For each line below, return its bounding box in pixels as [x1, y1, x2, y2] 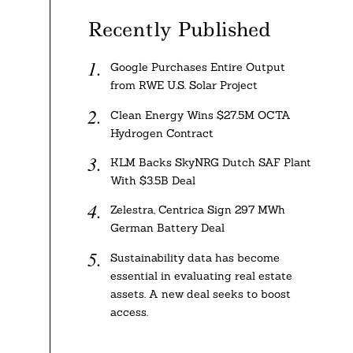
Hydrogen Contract [110, 125, 214, 140]
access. [110, 304, 148, 319]
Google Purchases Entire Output [110, 60, 285, 75]
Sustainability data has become [110, 250, 280, 265]
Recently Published [87, 16, 271, 43]
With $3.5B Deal [110, 173, 195, 188]
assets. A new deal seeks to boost [110, 286, 291, 301]
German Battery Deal [110, 221, 225, 236]
